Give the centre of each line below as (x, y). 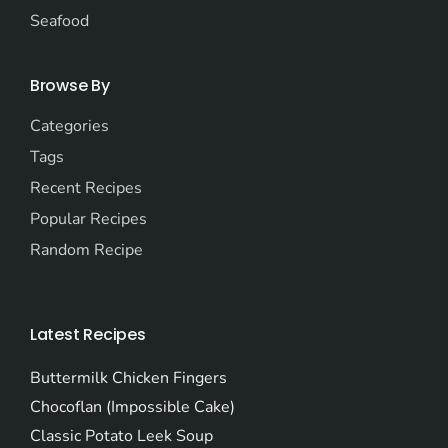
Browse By (69, 85)
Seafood (59, 20)
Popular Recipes (88, 218)
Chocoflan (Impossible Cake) (132, 406)
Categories (69, 125)
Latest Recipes (87, 334)
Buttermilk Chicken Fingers (128, 377)
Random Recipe (86, 249)
